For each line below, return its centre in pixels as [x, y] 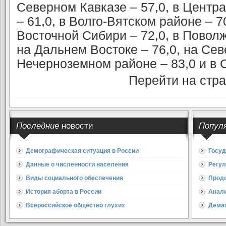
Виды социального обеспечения [74, 178]
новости [77, 126]
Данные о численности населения [77, 164]
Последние [39, 126]
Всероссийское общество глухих [75, 205]
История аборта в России [64, 192]
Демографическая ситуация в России [82, 151]
